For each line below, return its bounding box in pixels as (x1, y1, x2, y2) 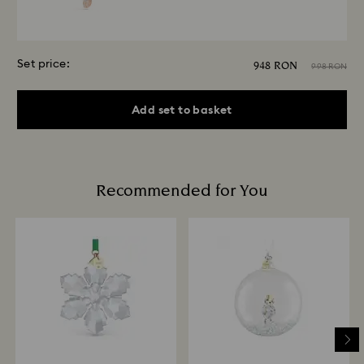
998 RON (311, 63, 347, 71)
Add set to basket (132, 104, 232, 116)
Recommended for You (96, 180, 268, 202)
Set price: (17, 58, 70, 70)
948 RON (253, 58, 298, 74)
